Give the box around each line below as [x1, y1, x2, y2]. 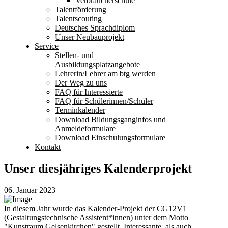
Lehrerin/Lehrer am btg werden [55, 69, 156, 78]
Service [35, 42, 59, 50]
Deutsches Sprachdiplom [55, 23, 135, 32]
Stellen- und [55, 51, 94, 60]
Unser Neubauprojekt [55, 33, 124, 41]
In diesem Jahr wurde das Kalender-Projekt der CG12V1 [4, 204, 187, 213]
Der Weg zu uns [55, 78, 107, 87]
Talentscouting [55, 14, 102, 23]
